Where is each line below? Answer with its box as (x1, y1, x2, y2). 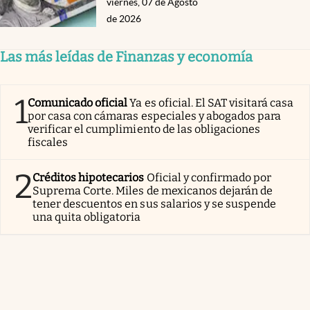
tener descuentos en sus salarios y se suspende (33, 197, 277, 211)
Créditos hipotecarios (33, 171, 145, 185)
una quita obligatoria (33, 210, 141, 224)
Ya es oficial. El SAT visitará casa (129, 96, 294, 110)
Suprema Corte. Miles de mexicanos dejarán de (33, 184, 273, 198)
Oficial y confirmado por (146, 171, 272, 185)
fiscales (28, 136, 69, 149)
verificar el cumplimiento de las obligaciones (28, 122, 261, 136)
